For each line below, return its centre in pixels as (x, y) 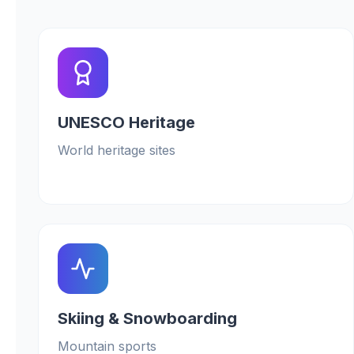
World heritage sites (117, 150)
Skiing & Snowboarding (147, 318)
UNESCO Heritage (126, 122)
